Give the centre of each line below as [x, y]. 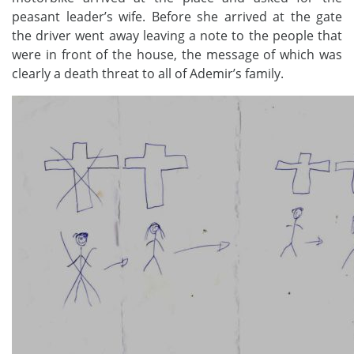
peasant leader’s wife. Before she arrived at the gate [177, 16]
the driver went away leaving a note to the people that [177, 35]
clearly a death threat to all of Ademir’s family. [148, 73]
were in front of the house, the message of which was [177, 54]
